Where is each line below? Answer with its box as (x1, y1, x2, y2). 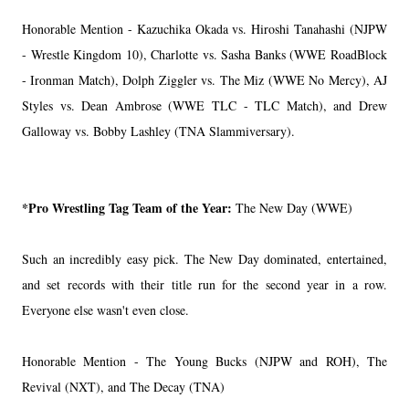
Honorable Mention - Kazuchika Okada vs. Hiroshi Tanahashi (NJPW (22, 19, 387, 37)
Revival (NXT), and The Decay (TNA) (22, 377, 225, 395)
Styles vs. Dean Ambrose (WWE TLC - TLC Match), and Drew (22, 96, 387, 114)
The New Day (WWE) (232, 198, 352, 216)
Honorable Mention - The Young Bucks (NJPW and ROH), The (22, 351, 387, 370)
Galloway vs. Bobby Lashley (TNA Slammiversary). (22, 121, 295, 140)
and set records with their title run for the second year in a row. (22, 275, 387, 293)
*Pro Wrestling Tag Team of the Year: (22, 197, 232, 217)
